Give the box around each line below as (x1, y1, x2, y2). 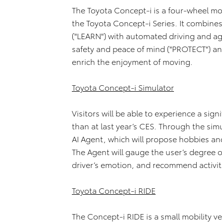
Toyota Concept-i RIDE (72, 184, 156, 196)
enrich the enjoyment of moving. (72, 55, 193, 67)
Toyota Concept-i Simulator (72, 81, 174, 93)
